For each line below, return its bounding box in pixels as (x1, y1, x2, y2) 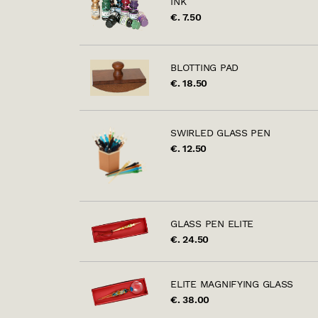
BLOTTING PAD (170, 62, 238, 74)
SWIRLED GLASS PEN (170, 126, 270, 138)
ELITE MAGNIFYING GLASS (170, 278, 294, 290)
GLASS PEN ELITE (170, 218, 254, 230)
